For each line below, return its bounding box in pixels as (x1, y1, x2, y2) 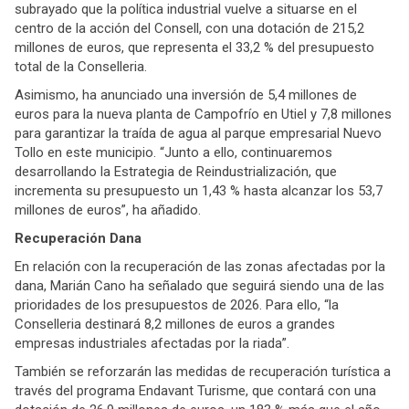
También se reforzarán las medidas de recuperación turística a (15, 362, 391, 380)
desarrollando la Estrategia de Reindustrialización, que (15, 163, 337, 180)
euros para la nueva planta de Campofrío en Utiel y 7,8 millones (15, 105, 392, 122)
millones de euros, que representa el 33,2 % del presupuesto (15, 38, 374, 56)
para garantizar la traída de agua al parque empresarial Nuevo (15, 124, 382, 142)
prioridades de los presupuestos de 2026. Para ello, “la (15, 296, 339, 313)
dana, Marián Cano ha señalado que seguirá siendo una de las (15, 277, 384, 294)
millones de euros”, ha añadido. (15, 201, 201, 218)
